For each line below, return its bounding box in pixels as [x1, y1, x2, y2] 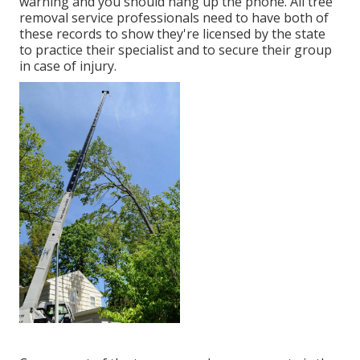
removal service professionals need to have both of [19, 9, 329, 27]
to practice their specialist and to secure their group [19, 41, 332, 59]
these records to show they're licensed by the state [19, 25, 325, 43]
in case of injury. [19, 57, 117, 76]
